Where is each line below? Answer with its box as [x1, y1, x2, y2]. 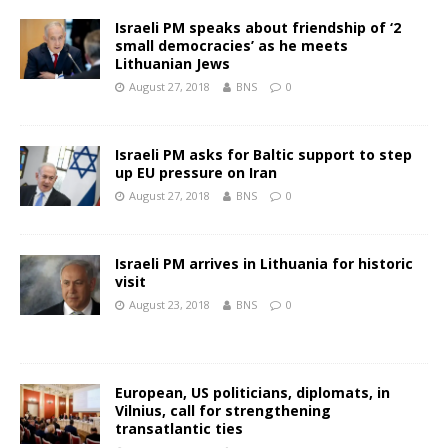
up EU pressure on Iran [115, 163, 277, 183]
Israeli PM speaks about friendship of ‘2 [115, 18, 401, 38]
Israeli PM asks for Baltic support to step [115, 145, 412, 165]
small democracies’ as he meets [115, 36, 348, 56]
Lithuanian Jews [115, 54, 230, 74]
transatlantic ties [115, 419, 243, 439]
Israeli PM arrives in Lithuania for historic [115, 254, 413, 274]
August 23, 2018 [129, 297, 210, 313]
